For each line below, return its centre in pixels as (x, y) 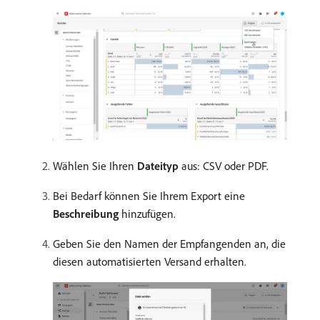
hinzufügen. (147, 213)
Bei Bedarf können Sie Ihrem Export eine (149, 195)
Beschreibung (86, 213)
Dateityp (158, 165)
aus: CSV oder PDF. (224, 165)
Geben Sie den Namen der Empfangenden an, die (169, 243)
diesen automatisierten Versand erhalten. (150, 261)
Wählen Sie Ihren (95, 165)
